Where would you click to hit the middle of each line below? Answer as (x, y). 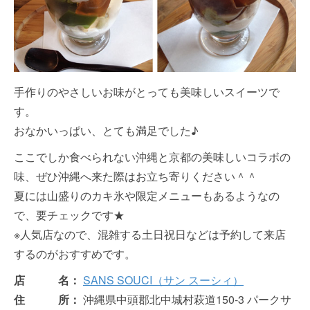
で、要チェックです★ (69, 215)
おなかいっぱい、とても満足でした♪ (106, 130)
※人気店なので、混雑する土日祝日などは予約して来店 (150, 234)
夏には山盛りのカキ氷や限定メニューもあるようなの (147, 195)
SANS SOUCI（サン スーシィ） (163, 280)
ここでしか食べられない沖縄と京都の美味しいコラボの (152, 156)
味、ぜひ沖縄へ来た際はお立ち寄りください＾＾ (136, 176)
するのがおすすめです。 (75, 253)
